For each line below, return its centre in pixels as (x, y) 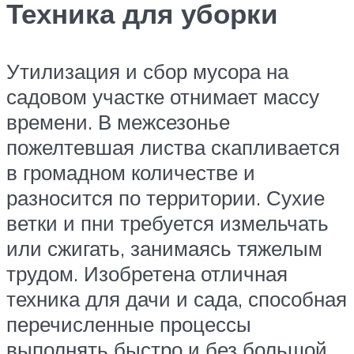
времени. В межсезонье (118, 122)
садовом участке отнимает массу (163, 97)
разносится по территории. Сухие (166, 198)
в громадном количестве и (131, 173)
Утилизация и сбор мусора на (147, 72)
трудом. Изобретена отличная (147, 274)
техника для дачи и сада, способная (177, 299)
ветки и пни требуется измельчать (168, 223)
